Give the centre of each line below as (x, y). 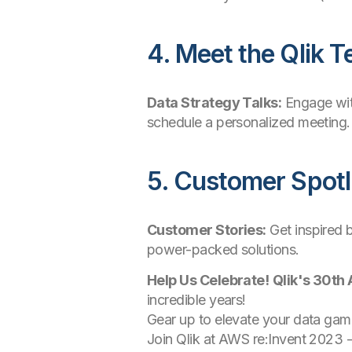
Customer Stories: (207, 230)
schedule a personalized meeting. (249, 122)
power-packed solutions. (223, 249)
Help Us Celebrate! (208, 280)
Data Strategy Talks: (214, 103)
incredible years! (196, 300)
